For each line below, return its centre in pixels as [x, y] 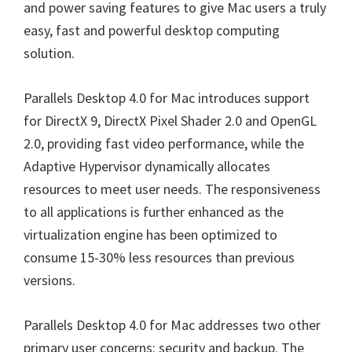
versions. [49, 280]
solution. [49, 53]
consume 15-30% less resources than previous [159, 257]
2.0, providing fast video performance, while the [164, 143]
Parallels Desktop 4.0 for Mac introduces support [167, 98]
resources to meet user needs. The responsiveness [172, 189]
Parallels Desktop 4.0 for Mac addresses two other [172, 325]
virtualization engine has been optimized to [150, 235]
